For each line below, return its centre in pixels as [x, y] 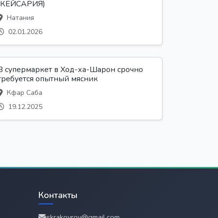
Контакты [58, 195]
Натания [19, 18]
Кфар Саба [24, 92]
